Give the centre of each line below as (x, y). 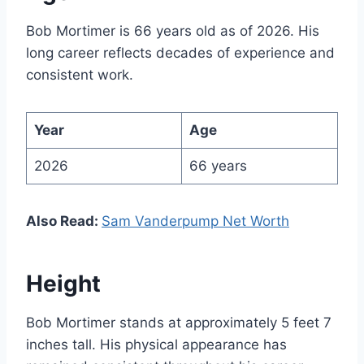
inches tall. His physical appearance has (156, 344)
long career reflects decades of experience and (180, 52)
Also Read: (64, 221)
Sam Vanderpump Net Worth (195, 221)
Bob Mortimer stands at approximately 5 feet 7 (179, 322)
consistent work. (80, 74)
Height (63, 283)
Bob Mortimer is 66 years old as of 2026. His (173, 30)
